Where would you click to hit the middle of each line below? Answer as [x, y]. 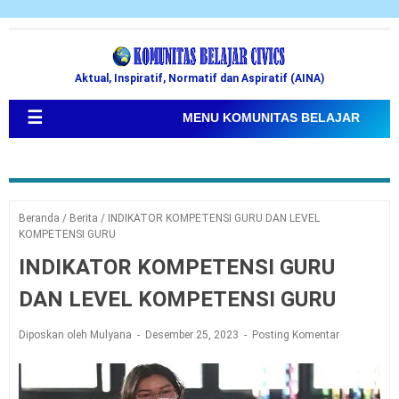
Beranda [39, 218]
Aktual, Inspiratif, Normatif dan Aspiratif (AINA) [199, 78]
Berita [84, 218]
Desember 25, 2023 [193, 335]
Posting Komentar [296, 335]
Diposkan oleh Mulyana [77, 335]
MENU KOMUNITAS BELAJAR [271, 118]
